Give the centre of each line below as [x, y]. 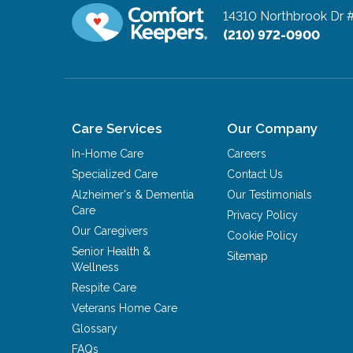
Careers [247, 153]
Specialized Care [115, 174]
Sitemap [248, 256]
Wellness [96, 267]
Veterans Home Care [125, 308]
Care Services [117, 128]
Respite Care [104, 287]
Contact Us [255, 174]
